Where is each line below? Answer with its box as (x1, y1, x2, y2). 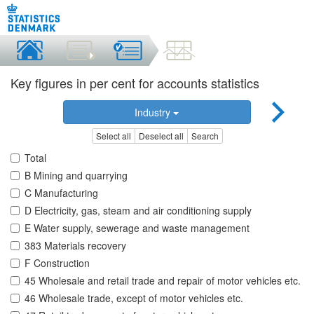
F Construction (25, 256, 90, 271)
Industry (135, 105, 174, 119)
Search (191, 130, 219, 142)
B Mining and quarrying (25, 168, 128, 183)
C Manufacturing (25, 186, 98, 200)
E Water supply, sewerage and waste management (25, 221, 250, 235)
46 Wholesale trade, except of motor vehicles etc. (25, 291, 243, 306)
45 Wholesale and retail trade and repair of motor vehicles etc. (25, 273, 301, 288)
